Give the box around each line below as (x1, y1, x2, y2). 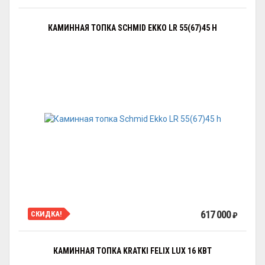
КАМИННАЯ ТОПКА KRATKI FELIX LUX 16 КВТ (53, 246, 212, 256)
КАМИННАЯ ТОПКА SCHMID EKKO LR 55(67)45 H (48, 23, 217, 33)
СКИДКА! (31, 209, 62, 218)
